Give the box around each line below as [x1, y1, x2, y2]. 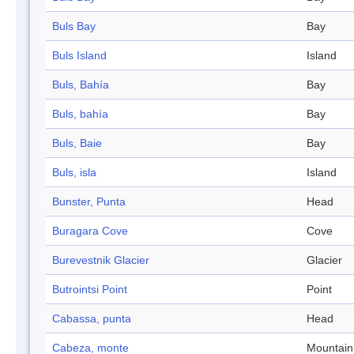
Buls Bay [52, 20, 96, 33]
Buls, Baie [52, 137, 102, 150]
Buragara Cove [52, 224, 128, 238]
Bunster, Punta [52, 195, 126, 209]
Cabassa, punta [52, 312, 131, 326]
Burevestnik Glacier [52, 254, 149, 267]
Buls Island [52, 49, 107, 62]
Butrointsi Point [52, 283, 127, 296]
